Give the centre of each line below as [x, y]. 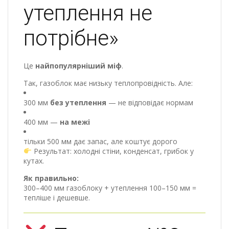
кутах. [34, 161]
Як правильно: [51, 178]
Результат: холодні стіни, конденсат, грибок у [112, 151]
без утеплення [78, 102]
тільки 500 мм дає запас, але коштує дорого [100, 141]
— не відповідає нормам [150, 102]
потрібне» [71, 38]
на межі [75, 122]
